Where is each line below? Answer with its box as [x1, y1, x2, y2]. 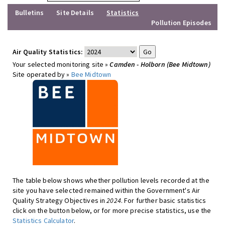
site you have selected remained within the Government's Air [13, 186, 200, 195]
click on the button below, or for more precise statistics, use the [13, 206, 211, 215]
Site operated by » [13, 70, 71, 79]
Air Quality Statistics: [13, 47, 83, 56]
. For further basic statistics [121, 196, 206, 205]
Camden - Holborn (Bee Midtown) [109, 60, 210, 69]
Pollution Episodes [151, 18, 211, 27]
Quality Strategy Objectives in [13, 196, 107, 205]
